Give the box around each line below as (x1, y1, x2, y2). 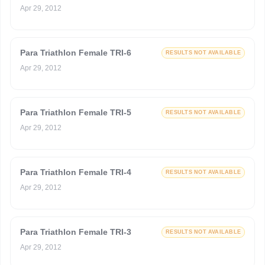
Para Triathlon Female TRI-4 (20, 167, 131, 177)
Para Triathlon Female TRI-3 (20, 227, 131, 237)
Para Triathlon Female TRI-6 (20, 48, 131, 57)
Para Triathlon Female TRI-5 (20, 108, 131, 117)
